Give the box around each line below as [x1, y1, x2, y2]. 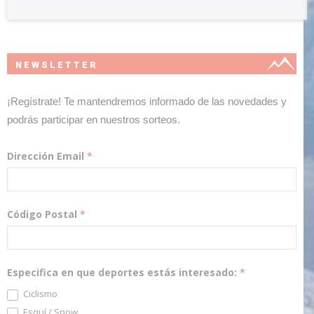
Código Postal [7, 207, 80, 221]
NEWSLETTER [15, 60, 98, 70]
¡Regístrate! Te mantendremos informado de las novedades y [7, 95, 287, 107]
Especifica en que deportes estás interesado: [7, 266, 240, 279]
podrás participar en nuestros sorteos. [7, 114, 180, 125]
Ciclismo [21, 287, 57, 301]
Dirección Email [7, 149, 87, 163]
